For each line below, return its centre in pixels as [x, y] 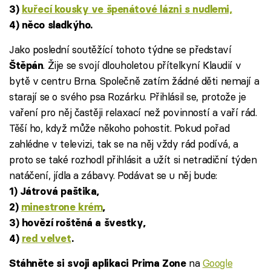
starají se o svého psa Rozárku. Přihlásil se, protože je [128, 97]
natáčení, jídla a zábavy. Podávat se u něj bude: [113, 175]
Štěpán [26, 66]
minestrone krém [62, 207]
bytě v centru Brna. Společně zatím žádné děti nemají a [134, 81]
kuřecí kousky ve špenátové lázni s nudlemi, [127, 9]
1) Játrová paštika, [54, 191]
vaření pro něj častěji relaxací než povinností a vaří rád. [133, 113]
